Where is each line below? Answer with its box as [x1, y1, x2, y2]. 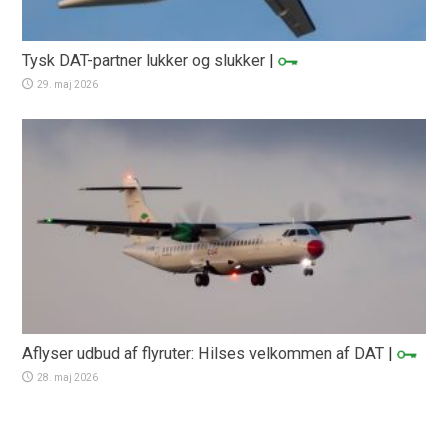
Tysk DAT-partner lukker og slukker [22, 50, 266, 70]
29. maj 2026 [37, 78, 99, 90]
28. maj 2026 [37, 371, 99, 383]
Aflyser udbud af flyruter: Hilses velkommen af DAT [22, 343, 385, 363]
